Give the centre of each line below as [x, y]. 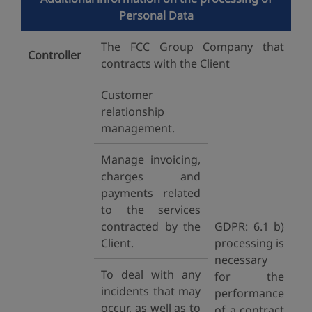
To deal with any [151, 274]
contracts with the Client [165, 63]
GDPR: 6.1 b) [249, 226]
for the [249, 276]
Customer [127, 95]
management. [138, 128]
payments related [151, 193]
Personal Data [156, 15]
